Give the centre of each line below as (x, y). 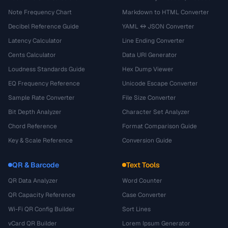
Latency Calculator (35, 41)
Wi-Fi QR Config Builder (41, 209)
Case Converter (144, 195)
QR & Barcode (36, 165)
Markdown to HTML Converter (166, 12)
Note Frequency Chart (40, 12)
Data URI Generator (150, 55)
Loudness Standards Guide (47, 69)
